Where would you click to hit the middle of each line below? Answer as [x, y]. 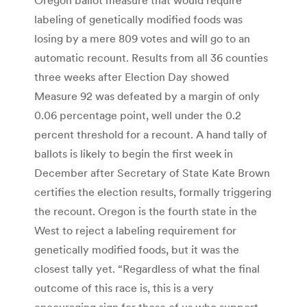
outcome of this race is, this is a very [124, 287]
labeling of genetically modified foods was [138, 19]
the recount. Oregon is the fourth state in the [146, 211]
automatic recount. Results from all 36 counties [151, 57]
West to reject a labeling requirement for [135, 230]
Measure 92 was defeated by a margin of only [147, 96]
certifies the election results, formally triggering [153, 192]
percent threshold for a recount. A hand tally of [151, 134]
